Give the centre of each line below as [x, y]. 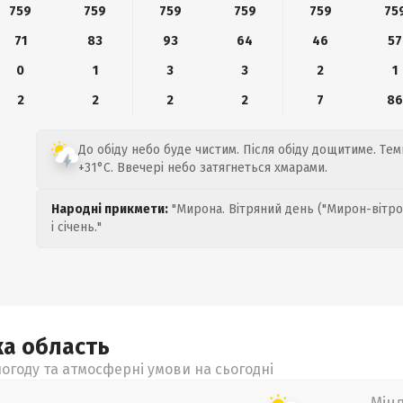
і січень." [76, 227]
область [66, 347]
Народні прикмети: [110, 209]
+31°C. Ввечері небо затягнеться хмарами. [203, 168]
